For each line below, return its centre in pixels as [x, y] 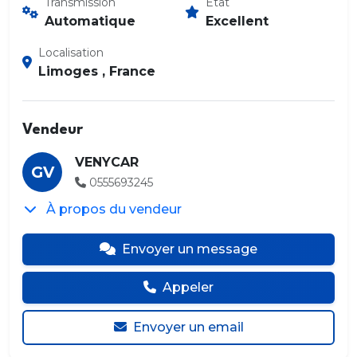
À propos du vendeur [114, 209]
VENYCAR [107, 162]
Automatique [90, 21]
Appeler [188, 287]
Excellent [237, 21]
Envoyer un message [190, 249]
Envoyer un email [188, 327]
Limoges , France [97, 71]
